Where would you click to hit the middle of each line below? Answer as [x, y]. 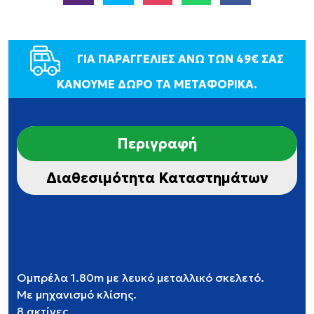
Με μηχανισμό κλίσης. [77, 294]
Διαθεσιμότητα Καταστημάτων [157, 178]
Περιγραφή [157, 144]
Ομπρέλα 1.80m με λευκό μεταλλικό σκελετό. [141, 278]
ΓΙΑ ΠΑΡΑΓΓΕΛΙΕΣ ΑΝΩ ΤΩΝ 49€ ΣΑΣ [179, 59]
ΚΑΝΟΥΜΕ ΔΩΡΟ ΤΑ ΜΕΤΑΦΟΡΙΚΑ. [157, 84]
